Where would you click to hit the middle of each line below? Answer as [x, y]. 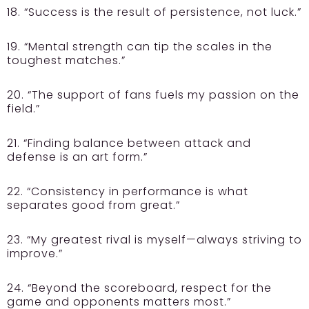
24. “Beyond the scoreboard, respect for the [139, 288]
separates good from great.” [93, 206]
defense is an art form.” [77, 157]
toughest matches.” [66, 61]
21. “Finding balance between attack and [129, 143]
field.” [23, 109]
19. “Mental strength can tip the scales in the [140, 47]
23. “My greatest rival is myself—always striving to [154, 240]
